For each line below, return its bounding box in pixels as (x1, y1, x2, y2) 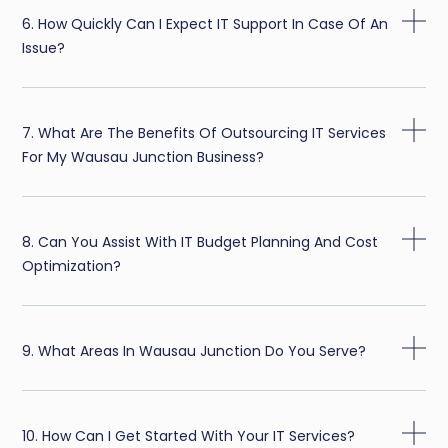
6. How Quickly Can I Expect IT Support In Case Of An (22, 14, 389, 35)
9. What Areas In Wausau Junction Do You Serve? (22, 341, 367, 362)
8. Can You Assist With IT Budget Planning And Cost (22, 232, 379, 253)
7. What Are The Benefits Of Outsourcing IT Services (22, 123, 387, 144)
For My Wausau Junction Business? (22, 147, 265, 168)
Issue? (22, 38, 66, 59)
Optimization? (22, 256, 122, 277)
